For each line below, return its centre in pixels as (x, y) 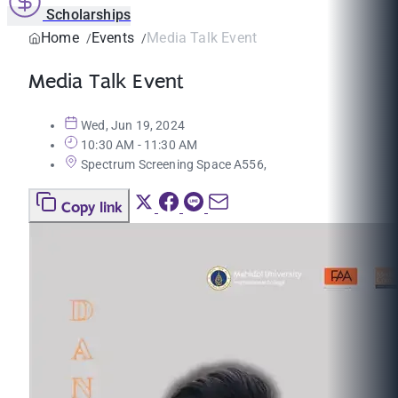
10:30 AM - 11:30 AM (139, 145)
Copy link (92, 208)
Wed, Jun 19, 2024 (133, 126)
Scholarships (89, 15)
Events (112, 38)
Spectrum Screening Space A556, (174, 165)
